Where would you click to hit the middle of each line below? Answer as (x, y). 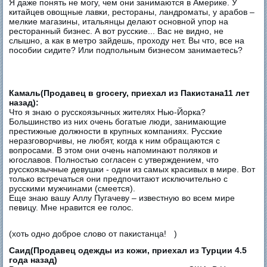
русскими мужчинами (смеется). (72, 188)
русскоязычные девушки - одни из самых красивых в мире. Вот (132, 169)
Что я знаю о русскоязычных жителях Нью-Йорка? (108, 112)
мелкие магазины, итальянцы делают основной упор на (119, 21)
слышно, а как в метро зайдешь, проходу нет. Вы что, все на (127, 40)
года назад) (33, 260)
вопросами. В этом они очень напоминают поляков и (114, 150)
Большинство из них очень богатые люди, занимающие (118, 121)
